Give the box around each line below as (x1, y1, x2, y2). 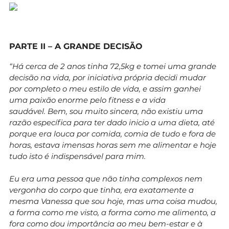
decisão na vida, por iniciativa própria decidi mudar (9, 72, 206, 82)
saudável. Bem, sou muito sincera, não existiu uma (9, 106, 203, 116)
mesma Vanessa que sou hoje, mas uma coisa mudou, (9, 196, 217, 206)
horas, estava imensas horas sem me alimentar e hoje (9, 140, 216, 150)
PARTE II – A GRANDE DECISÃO (9, 41, 143, 51)
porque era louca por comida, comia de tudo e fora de (9, 128, 216, 139)
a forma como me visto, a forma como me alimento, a (9, 207, 216, 217)
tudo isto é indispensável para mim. (9, 151, 146, 161)
